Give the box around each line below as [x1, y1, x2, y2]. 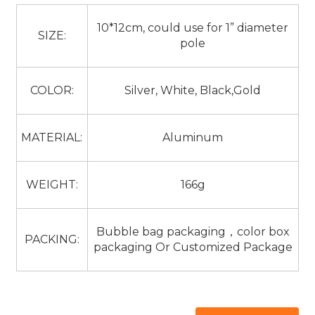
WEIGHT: [25, 177, 78, 191]
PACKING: [24, 232, 79, 246]
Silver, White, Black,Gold [124, 83, 262, 97]
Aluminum [162, 130, 224, 144]
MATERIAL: [21, 130, 83, 144]
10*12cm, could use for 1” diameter [97, 20, 289, 34]
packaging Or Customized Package [93, 240, 292, 254]
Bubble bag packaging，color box [96, 224, 290, 238]
